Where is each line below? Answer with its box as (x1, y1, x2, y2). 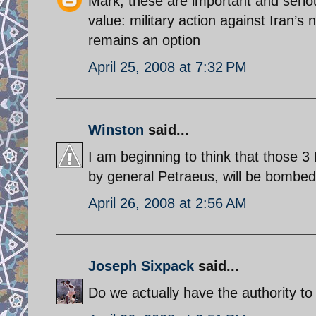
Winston (88, 121, 144, 138)
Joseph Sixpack (88, 257, 194, 274)
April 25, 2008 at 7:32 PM (88, 59, 247, 75)
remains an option (88, 32, 200, 48)
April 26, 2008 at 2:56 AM (88, 195, 247, 211)
